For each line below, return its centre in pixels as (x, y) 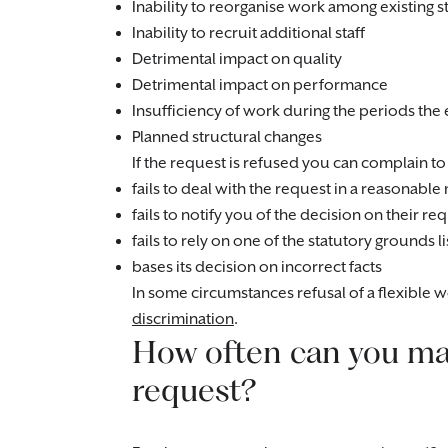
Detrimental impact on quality (237, 59)
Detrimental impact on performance (260, 85)
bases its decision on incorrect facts (257, 267)
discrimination (183, 319)
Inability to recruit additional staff (248, 33)
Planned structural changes (227, 137)
